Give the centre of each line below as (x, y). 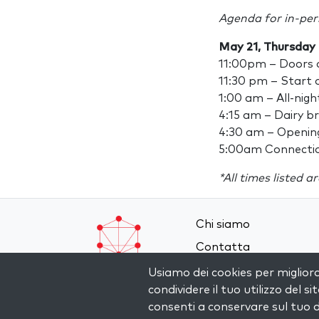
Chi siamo (223, 224)
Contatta (223, 247)
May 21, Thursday (267, 47)
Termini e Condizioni (251, 270)
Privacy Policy (233, 293)
